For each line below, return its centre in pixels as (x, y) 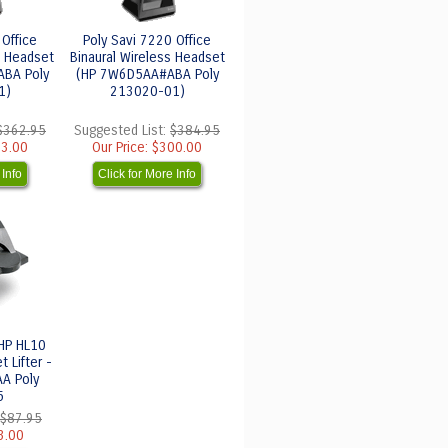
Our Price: (122, 147)
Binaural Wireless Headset (147, 57)
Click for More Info (147, 174)
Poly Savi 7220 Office (147, 40)
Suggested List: (122, 130)
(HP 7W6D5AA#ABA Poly (147, 74)
